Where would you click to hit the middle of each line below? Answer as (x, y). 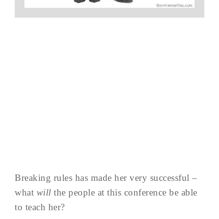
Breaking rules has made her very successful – (106, 178)
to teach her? (40, 207)
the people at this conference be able (124, 192)
